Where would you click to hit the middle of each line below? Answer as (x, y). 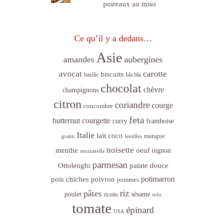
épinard (140, 210)
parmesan (110, 165)
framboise (160, 121)
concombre (98, 106)
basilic (91, 74)
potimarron (158, 179)
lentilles (133, 136)
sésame (141, 194)
